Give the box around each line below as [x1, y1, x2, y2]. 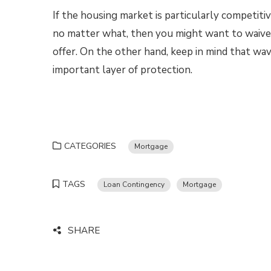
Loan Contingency [103, 180, 165, 189]
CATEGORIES [64, 140, 116, 152]
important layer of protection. [53, 63, 195, 77]
